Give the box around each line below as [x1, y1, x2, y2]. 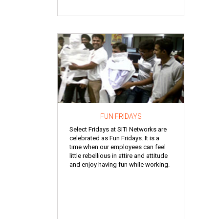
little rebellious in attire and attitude [69, 152, 168, 159]
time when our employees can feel [69, 143, 166, 151]
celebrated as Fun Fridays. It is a [69, 134, 159, 142]
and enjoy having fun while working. [69, 160, 170, 168]
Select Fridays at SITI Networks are [69, 125, 167, 133]
